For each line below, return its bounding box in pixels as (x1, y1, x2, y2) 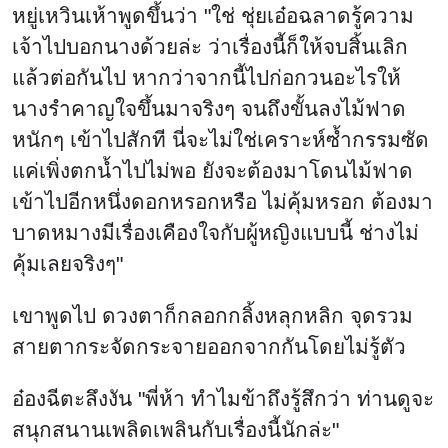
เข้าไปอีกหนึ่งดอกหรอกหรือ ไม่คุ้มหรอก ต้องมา (12, 190, 433, 214)
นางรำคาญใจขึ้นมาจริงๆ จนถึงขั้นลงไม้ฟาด (12, 97, 406, 121)
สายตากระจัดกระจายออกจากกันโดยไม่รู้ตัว (12, 335, 406, 359)
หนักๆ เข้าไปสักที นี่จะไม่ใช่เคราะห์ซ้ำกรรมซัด (12, 128, 429, 152)
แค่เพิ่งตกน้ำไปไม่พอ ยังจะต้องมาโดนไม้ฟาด (12, 159, 413, 183)
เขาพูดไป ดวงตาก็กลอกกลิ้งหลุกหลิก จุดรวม (12, 304, 413, 328)
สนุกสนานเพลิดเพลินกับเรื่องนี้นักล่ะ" (12, 418, 339, 441)
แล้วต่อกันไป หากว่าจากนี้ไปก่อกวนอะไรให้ (12, 66, 401, 90)
